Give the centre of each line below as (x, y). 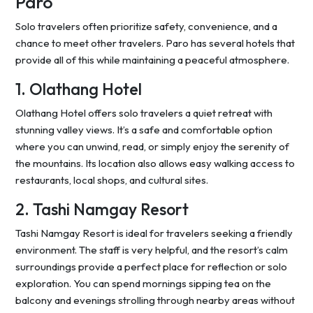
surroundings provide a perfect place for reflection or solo (151, 267)
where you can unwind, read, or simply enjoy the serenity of (152, 147)
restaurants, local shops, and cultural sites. (112, 180)
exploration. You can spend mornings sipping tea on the (143, 284)
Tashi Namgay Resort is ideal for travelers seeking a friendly (154, 233)
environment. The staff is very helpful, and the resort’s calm (152, 250)
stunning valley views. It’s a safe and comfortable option (144, 130)
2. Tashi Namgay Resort (102, 210)
